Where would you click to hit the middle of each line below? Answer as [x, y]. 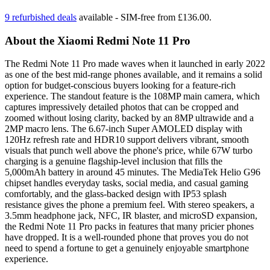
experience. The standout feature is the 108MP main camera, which [132, 96]
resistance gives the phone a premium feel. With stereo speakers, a [130, 205]
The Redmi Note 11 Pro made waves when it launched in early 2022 [135, 64]
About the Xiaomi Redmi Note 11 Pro [98, 40]
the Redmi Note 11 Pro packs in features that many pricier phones [129, 227]
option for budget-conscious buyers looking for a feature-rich [120, 86]
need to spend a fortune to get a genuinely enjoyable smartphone [127, 248]
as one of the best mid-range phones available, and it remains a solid [133, 75]
